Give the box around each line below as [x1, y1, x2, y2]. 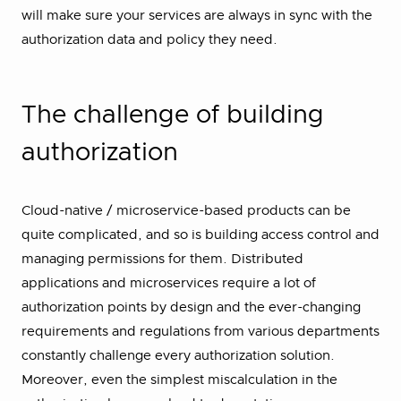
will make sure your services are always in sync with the [21, 8, 372, 22]
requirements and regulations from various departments [21, 324, 380, 338]
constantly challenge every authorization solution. [21, 348, 335, 363]
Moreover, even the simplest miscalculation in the [21, 372, 337, 387]
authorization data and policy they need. [21, 32, 277, 47]
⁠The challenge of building [21, 102, 324, 128]
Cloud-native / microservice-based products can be [21, 203, 351, 218]
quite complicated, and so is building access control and [21, 227, 380, 242]
